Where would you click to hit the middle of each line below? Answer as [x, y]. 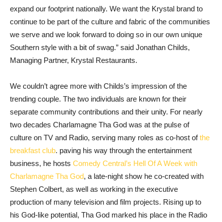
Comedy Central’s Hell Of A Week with [135, 163]
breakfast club [33, 150]
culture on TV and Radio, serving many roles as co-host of [105, 137]
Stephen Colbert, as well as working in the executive [94, 189]
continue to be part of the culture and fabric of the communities [110, 21]
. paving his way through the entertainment [124, 150]
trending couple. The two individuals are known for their [98, 99]
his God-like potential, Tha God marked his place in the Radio [109, 215]
